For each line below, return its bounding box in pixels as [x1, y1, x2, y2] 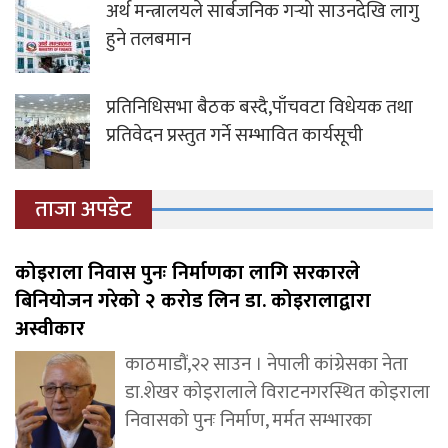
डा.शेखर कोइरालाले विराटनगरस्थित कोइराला [125, 377, 430, 409]
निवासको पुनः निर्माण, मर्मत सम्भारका [125, 405, 372, 437]
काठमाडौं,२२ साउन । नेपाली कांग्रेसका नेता [125, 349, 408, 381]
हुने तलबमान [106, 24, 191, 56]
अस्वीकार [15, 312, 85, 347]
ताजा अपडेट [35, 191, 132, 229]
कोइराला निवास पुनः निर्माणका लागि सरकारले [15, 256, 360, 291]
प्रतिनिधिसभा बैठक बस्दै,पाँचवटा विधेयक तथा [106, 92, 413, 124]
